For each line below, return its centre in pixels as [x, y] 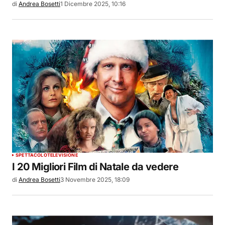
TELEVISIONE [62, 155]
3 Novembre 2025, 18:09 [95, 180]
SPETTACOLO [31, 155]
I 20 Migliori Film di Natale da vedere [95, 167]
